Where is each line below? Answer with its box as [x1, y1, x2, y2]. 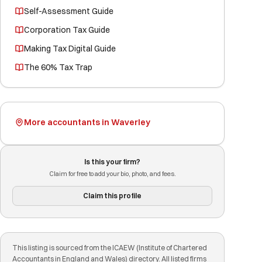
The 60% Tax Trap [24, 62, 92, 73]
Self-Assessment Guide [24, 6, 113, 16]
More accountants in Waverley [24, 117, 150, 127]
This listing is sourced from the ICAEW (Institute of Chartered [12, 243, 207, 252]
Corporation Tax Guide [24, 25, 110, 35]
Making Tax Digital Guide [24, 43, 116, 54]
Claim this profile [83, 191, 142, 200]
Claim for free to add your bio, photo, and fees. [49, 170, 176, 178]
